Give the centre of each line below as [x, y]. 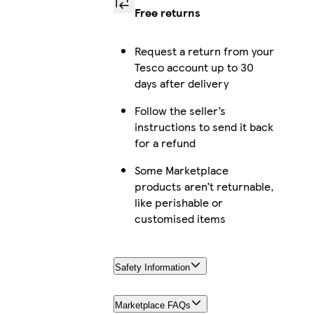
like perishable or [178, 202]
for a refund [165, 142]
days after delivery [181, 83]
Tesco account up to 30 [194, 67]
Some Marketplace [181, 170]
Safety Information [152, 267]
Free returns [167, 12]
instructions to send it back [204, 126]
